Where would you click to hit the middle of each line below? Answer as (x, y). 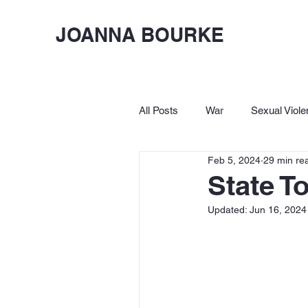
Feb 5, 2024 (234, 160)
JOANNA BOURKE (140, 34)
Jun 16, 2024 (278, 210)
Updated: (228, 210)
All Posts (158, 110)
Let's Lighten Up (269, 165)
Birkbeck (186, 165)
